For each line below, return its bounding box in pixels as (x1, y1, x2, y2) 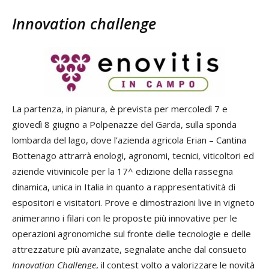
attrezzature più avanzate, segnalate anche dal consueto (12, 243, 247, 255)
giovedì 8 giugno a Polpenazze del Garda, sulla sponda (12, 118, 237, 130)
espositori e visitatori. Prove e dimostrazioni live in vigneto (12, 196, 255, 208)
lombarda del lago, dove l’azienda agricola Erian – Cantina (12, 133, 246, 146)
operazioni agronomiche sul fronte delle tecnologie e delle (12, 227, 251, 240)
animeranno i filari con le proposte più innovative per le (12, 211, 237, 224)
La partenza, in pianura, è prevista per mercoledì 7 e (12, 102, 228, 115)
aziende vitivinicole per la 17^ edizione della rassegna (12, 165, 233, 177)
